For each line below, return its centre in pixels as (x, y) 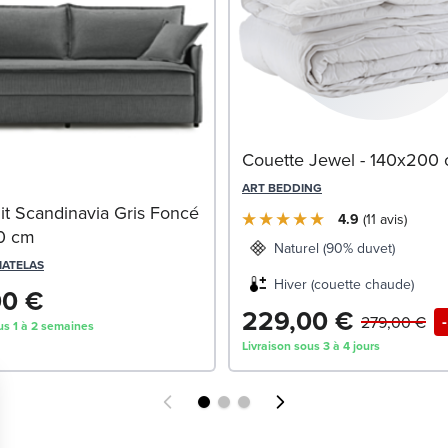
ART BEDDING (282, 188)
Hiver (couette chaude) (344, 284)
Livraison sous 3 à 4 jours (311, 346)
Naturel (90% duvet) (334, 248)
